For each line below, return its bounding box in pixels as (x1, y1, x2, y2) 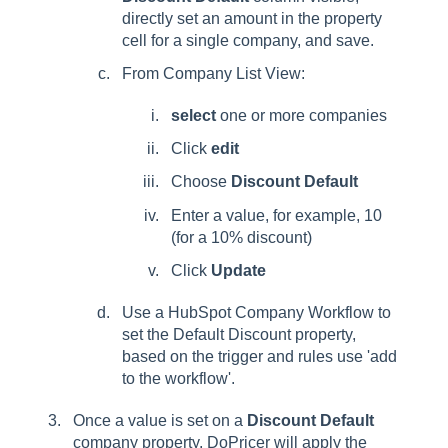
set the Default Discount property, (122, 325, 356, 343)
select (171, 106, 216, 124)
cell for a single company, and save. (122, 31, 374, 49)
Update (211, 261, 266, 279)
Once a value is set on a (73, 411, 247, 429)
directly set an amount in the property (122, 9, 382, 27)
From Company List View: (122, 64, 305, 82)
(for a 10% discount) (171, 228, 312, 246)
